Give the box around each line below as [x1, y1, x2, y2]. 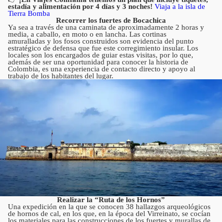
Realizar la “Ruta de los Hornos [57, 195, 161, 204]
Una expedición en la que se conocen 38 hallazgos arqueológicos [8, 202, 211, 211]
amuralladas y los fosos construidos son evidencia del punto [8, 37, 194, 46]
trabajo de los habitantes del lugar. [8, 72, 117, 80]
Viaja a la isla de [153, 2, 205, 11]
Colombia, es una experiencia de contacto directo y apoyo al [8, 65, 195, 73]
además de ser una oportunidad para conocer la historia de [8, 58, 188, 66]
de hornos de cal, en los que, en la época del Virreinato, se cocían [8, 209, 211, 218]
